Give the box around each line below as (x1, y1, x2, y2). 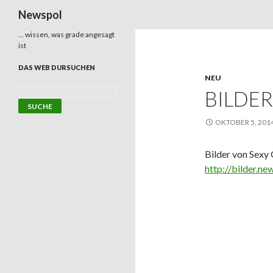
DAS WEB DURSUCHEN (18, 63, 95, 71)
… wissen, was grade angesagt (18, 30, 115, 39)
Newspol (18, 8, 62, 21)
